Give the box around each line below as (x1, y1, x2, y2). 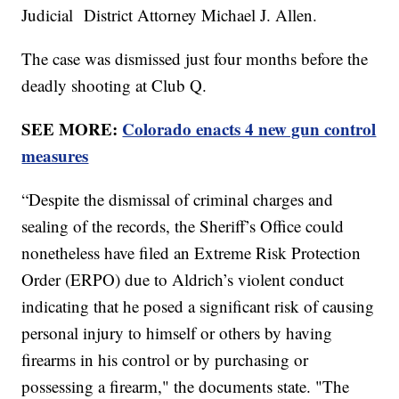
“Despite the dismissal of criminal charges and (21, 187, 334, 210)
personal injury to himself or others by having (21, 321, 333, 344)
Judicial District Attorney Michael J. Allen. (21, 3, 323, 26)
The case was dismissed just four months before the (21, 46, 369, 69)
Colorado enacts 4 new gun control (122, 116, 377, 141)
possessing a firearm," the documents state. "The (21, 374, 350, 397)
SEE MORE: (21, 116, 123, 141)
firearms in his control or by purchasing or (21, 347, 309, 370)
